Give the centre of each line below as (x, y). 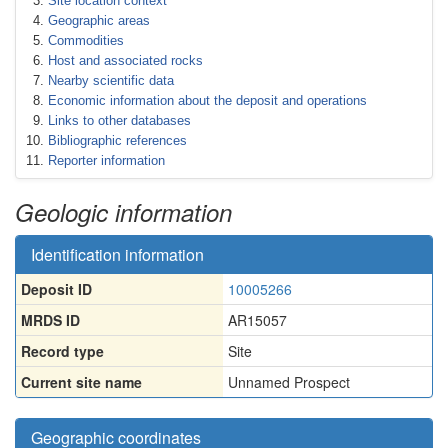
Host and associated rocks (125, 60)
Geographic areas (99, 20)
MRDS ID (50, 320)
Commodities (86, 40)
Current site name (81, 382)
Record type (62, 351)
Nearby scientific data (111, 80)
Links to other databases (119, 120)
